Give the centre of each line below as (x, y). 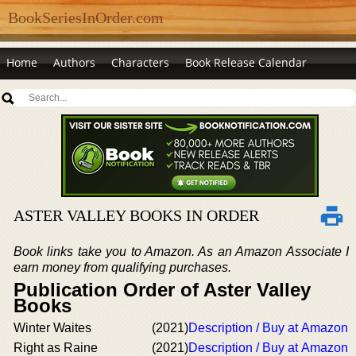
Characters (140, 62)
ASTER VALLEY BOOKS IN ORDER (136, 215)
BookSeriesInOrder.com (86, 17)
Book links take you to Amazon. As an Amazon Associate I (181, 252)
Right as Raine (56, 348)
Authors (74, 62)
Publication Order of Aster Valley (162, 290)
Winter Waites (52, 328)
